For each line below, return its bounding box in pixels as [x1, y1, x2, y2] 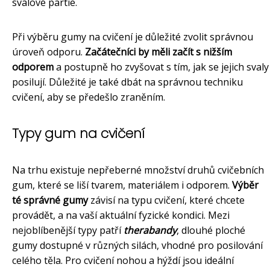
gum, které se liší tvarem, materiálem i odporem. [12, 178, 232, 192]
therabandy [124, 224, 177, 237]
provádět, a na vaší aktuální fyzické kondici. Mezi [12, 209, 230, 222]
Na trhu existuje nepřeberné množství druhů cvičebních [12, 163, 264, 177]
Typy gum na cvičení [12, 124, 145, 143]
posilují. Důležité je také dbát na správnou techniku [12, 75, 243, 89]
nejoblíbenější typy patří [12, 224, 124, 237]
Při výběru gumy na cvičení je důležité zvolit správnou [12, 30, 253, 44]
